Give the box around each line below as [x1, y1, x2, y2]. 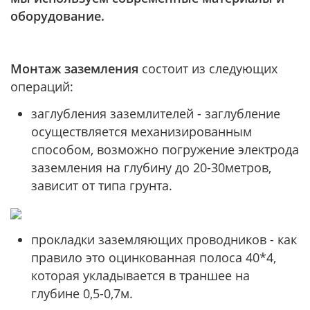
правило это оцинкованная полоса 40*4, [31, 249, 276, 266]
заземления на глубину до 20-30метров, [31, 159, 271, 176]
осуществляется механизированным [31, 123, 252, 140]
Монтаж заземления [10, 60, 142, 77]
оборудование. [10, 8, 108, 24]
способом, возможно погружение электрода [31, 141, 299, 158]
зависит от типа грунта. [31, 177, 172, 194]
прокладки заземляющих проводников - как [31, 231, 297, 248]
